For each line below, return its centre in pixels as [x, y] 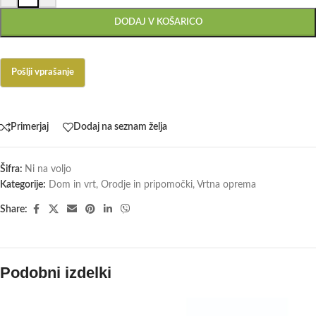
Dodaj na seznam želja [120, 127]
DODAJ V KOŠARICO [158, 22]
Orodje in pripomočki [147, 184]
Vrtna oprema [226, 184]
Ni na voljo [48, 169]
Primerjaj [30, 127]
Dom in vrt [72, 184]
